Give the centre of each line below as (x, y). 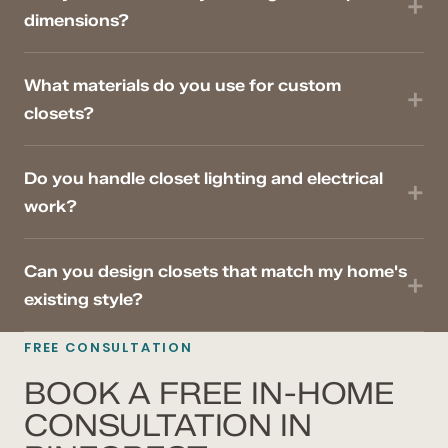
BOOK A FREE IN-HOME (210, 394)
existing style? (83, 299)
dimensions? (76, 20)
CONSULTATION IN (168, 426)
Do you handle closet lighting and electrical (203, 178)
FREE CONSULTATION (108, 348)
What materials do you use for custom (182, 85)
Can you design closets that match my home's (215, 271)
